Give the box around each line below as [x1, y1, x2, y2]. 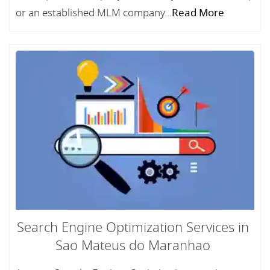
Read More [172, 5, 224, 20]
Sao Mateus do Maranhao [55, 236, 210, 256]
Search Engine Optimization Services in [16, 218, 249, 237]
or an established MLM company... [16, 5, 172, 20]
